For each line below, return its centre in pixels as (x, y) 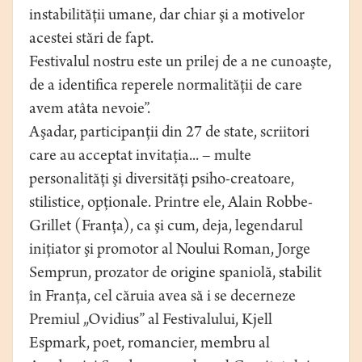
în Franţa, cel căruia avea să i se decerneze (162, 298)
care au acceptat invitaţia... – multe (140, 158)
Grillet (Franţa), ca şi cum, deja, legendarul (166, 228)
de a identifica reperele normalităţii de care (166, 87)
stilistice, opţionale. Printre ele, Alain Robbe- (171, 204)
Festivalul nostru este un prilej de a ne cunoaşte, (180, 64)
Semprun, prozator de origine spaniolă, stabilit (175, 275)
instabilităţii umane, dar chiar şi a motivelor (167, 17)
